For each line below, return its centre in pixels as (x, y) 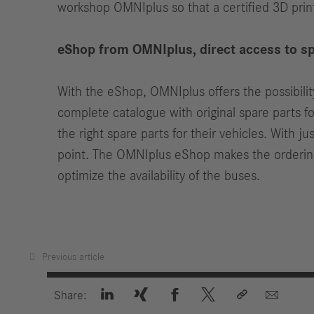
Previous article (73, 257)
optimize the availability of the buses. (159, 176)
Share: (71, 295)
